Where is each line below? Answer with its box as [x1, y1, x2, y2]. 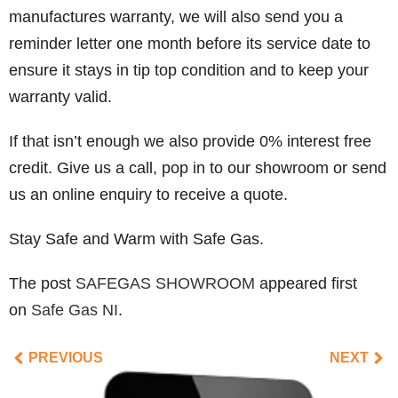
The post [9, 275, 76, 292]
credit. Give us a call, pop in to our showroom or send [9, 159, 386, 177]
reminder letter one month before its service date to [9, 35, 370, 52]
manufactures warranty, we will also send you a [9, 8, 343, 26]
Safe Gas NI [31, 301, 118, 319]
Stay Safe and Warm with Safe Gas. [9, 230, 264, 248]
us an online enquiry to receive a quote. [9, 186, 288, 203]
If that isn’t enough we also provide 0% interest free [9, 132, 371, 150]
